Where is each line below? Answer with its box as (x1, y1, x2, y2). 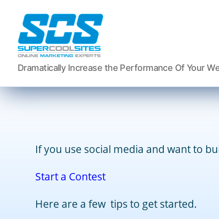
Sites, (17, 80, 41, 92)
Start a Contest (35, 169, 106, 183)
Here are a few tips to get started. (35, 197, 197, 211)
